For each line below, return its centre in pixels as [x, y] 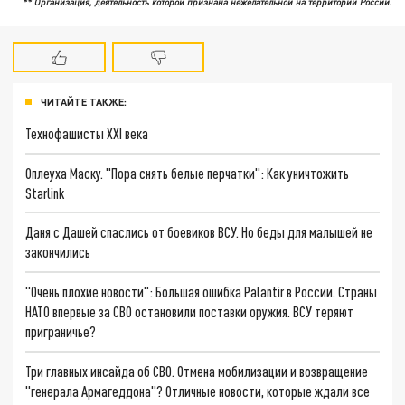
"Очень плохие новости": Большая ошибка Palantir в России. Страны [202, 291]
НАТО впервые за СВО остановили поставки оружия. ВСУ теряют [190, 311]
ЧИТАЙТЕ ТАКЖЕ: [84, 101]
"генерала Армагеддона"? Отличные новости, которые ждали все [198, 391]
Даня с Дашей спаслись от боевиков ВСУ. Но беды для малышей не [199, 232]
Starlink [45, 193]
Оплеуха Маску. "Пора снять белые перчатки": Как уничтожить [188, 173]
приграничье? [61, 331]
